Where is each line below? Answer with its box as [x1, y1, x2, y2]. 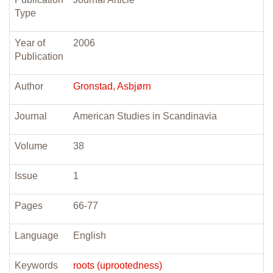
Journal [15, 111, 47, 121]
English [73, 230, 106, 241]
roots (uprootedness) [73, 260, 162, 271]
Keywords [15, 260, 58, 271]
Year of [15, 38, 45, 48]
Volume [15, 141, 48, 151]
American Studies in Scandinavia [73, 111, 217, 121]
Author [15, 81, 43, 91]
